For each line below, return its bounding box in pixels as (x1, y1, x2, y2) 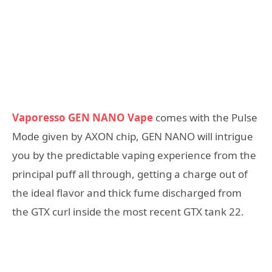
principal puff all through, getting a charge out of (12, 167, 248, 182)
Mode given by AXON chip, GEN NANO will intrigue (12, 129, 253, 144)
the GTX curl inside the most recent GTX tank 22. (12, 205, 244, 219)
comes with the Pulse (153, 110, 257, 125)
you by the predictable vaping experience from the (12, 148, 256, 163)
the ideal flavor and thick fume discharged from (12, 186, 242, 200)
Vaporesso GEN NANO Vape (12, 110, 153, 125)
